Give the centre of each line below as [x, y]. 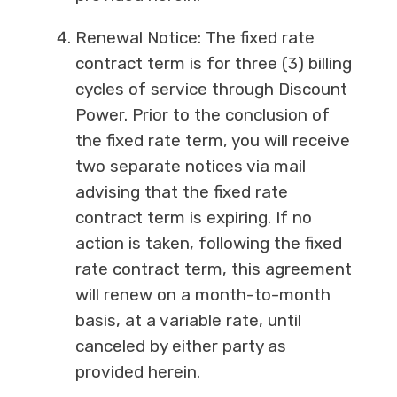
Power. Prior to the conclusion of [202, 115]
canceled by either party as [180, 346]
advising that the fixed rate [181, 192]
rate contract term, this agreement [213, 269]
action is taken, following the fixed [208, 244]
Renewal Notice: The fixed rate [195, 38]
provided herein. [137, 372]
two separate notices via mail [190, 167]
